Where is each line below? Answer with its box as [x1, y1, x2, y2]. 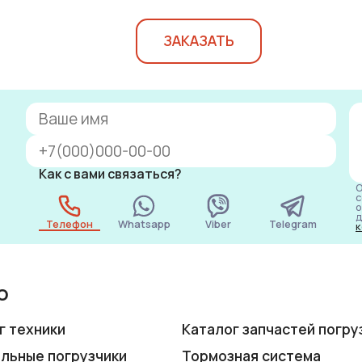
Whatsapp [117, 216, 170, 231]
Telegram [268, 216, 317, 231]
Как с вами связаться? [39, 164, 182, 183]
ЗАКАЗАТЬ [163, 31, 234, 51]
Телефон [46, 216, 93, 231]
